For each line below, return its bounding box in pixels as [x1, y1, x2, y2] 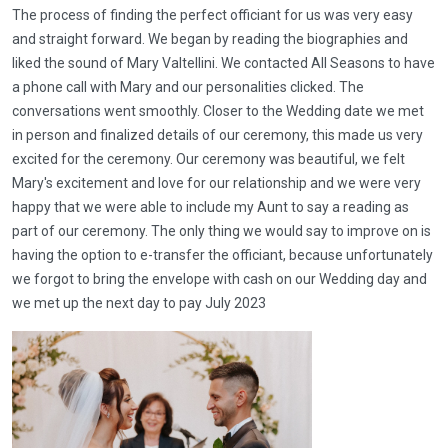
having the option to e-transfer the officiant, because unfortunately [12, 247, 433, 263]
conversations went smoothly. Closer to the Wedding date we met [12, 103, 424, 119]
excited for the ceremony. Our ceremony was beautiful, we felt [12, 151, 405, 167]
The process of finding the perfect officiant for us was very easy [12, 7, 413, 23]
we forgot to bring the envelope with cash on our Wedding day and [12, 271, 427, 287]
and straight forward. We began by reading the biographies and [12, 31, 408, 47]
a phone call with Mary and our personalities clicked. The [12, 79, 364, 95]
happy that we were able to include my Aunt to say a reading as [12, 199, 409, 215]
